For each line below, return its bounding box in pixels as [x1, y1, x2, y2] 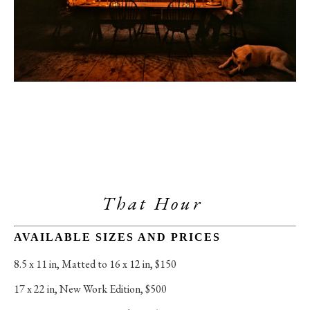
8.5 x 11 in [14, 256, 57, 271]
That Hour [101, 191, 209, 215]
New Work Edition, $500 [60, 281, 167, 296]
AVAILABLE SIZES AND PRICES [14, 230, 221, 243]
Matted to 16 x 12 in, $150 [62, 256, 176, 271]
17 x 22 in [14, 281, 55, 296]
